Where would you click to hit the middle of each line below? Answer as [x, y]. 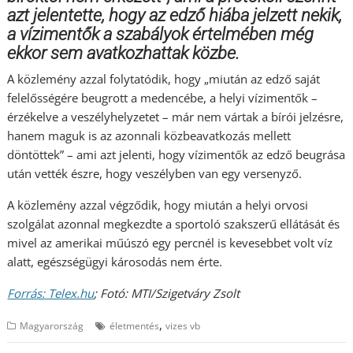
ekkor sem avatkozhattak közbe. [124, 54]
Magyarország [52, 326]
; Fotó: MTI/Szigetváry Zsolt [167, 294]
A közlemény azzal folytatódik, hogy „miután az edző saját [164, 79]
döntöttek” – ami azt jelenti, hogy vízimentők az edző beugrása [176, 155]
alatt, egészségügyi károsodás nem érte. [115, 262]
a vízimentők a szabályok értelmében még [161, 35]
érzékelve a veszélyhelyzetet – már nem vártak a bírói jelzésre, [176, 117]
